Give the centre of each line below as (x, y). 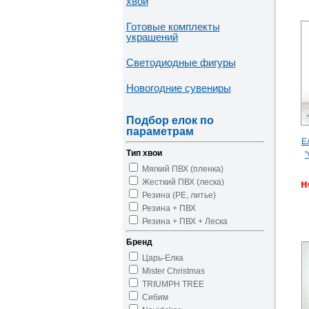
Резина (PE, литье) (179, 195)
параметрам (160, 131)
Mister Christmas (173, 271)
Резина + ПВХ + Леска (185, 221)
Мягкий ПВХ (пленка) (182, 169)
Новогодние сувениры (178, 88)
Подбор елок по (170, 120)
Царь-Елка (162, 258)
